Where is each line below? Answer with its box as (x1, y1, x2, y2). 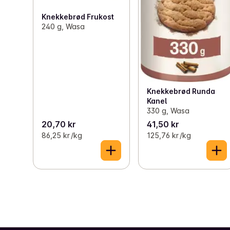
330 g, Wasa (147, 106, 190, 115)
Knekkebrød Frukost (42, 12, 114, 22)
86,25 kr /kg (42, 130, 82, 140)
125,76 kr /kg (147, 130, 191, 140)
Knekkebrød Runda (147, 86, 216, 95)
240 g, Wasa (42, 22, 85, 31)
